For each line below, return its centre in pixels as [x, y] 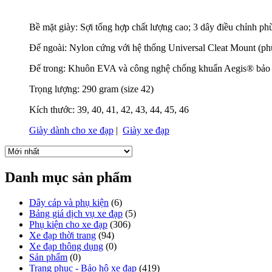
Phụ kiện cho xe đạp [68, 225]
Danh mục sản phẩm [68, 177]
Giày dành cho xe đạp [71, 130]
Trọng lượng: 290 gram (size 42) [91, 89]
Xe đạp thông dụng [66, 246]
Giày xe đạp [146, 130]
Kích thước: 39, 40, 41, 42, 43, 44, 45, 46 [109, 109]
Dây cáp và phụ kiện [69, 203]
